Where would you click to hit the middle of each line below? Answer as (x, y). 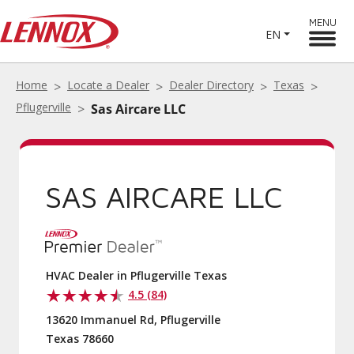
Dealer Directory (211, 85)
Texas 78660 (80, 339)
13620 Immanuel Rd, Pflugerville (133, 320)
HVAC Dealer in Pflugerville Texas (136, 275)
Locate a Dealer (108, 85)
